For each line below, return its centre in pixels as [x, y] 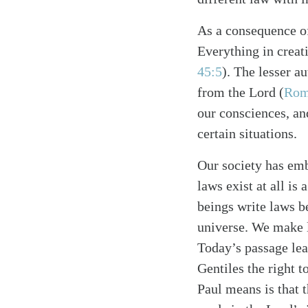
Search [177, 159]
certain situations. [247, 133]
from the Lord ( [241, 92]
